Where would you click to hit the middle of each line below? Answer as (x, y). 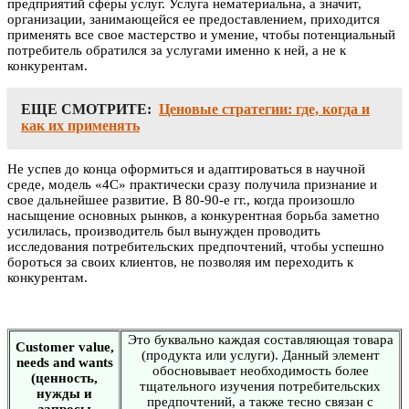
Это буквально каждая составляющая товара (260, 339)
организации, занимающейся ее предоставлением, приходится (194, 19)
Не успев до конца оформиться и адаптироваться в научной (186, 168)
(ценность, (64, 378)
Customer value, (64, 346)
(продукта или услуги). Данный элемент (260, 355)
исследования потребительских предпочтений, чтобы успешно (196, 246)
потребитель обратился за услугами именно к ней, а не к (177, 50)
